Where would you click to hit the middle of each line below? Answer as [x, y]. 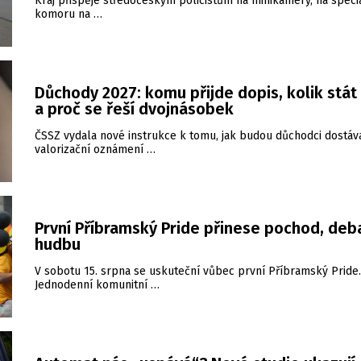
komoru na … [68, 14]
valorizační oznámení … [95, 149]
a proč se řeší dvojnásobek [134, 109]
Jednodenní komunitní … [97, 285]
